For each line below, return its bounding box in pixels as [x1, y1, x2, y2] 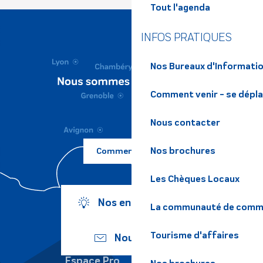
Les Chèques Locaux [150, 173, 240, 184]
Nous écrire [114, 231, 170, 244]
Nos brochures [150, 145, 215, 156]
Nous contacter [150, 117, 220, 128]
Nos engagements [98, 195, 186, 209]
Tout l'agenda [150, 2, 210, 13]
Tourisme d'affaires [150, 230, 239, 241]
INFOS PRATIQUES [141, 30, 232, 44]
